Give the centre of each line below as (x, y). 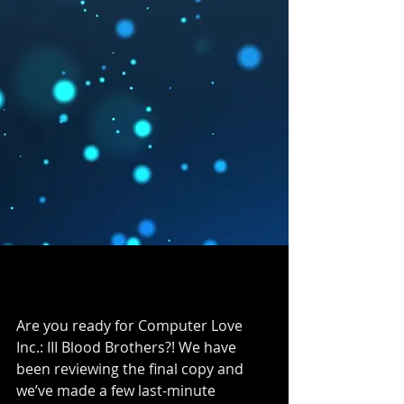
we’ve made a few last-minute (118, 390)
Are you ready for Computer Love (131, 325)
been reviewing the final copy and (132, 368)
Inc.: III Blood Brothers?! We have (128, 347)
